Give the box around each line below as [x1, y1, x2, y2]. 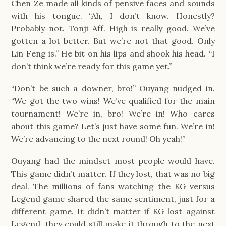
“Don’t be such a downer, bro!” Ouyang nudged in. [11, 83, 215, 93]
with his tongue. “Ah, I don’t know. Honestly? [11, 10, 215, 21]
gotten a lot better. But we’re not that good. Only [11, 35, 215, 46]
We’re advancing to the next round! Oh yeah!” [11, 133, 186, 144]
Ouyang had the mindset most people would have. [11, 156, 215, 166]
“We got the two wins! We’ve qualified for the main [11, 95, 215, 106]
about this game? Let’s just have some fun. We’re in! [11, 121, 215, 131]
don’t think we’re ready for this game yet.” [11, 61, 173, 71]
